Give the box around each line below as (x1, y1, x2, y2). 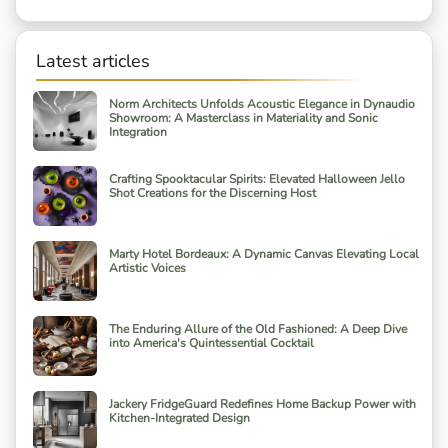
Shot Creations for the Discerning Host (109, 185, 316, 202)
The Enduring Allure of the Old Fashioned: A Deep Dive (109, 321, 407, 338)
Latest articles (36, 49, 150, 74)
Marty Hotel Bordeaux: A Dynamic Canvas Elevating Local (109, 246, 419, 263)
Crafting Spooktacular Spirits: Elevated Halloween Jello (109, 171, 405, 188)
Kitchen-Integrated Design (109, 410, 250, 427)
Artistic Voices (109, 260, 186, 277)
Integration (109, 124, 167, 141)
